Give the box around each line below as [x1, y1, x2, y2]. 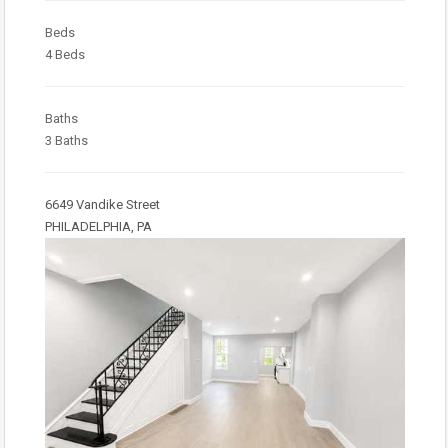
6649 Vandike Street [45, 197, 160, 212]
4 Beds [45, 47, 85, 62]
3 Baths [45, 133, 88, 148]
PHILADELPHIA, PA [45, 219, 152, 234]
